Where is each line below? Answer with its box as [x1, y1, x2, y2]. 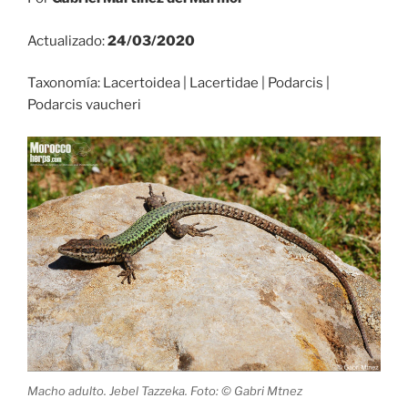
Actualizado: [27, 32, 107, 49]
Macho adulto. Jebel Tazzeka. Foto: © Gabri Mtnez [27, 382, 302, 398]
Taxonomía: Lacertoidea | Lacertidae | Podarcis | [27, 75, 330, 91]
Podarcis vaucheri [27, 97, 141, 113]
